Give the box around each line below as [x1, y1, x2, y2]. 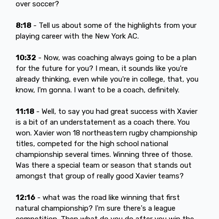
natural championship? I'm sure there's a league [16, 203, 175, 213]
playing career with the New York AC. [16, 31, 139, 41]
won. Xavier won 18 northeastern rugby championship [16, 128, 197, 137]
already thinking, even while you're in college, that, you [16, 74, 198, 84]
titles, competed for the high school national [16, 139, 168, 148]
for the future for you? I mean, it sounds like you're [16, 64, 188, 73]
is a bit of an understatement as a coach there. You [16, 117, 190, 127]
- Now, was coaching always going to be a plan [36, 53, 197, 62]
